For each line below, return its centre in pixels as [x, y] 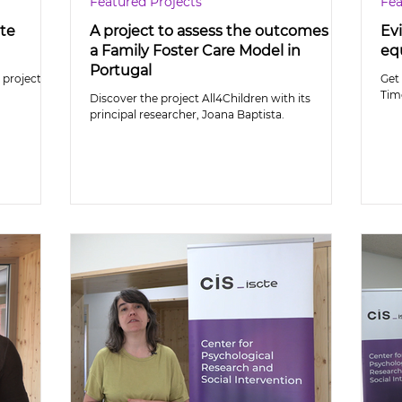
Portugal [121, 70]
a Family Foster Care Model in [195, 51]
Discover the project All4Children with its [200, 98]
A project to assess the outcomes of [218, 31]
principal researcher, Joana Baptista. [187, 114]
